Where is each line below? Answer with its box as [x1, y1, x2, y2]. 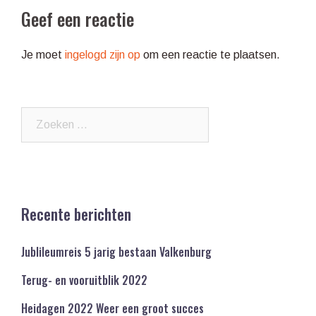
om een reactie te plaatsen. [140, 49, 280, 61]
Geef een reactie [21, 6, 134, 32]
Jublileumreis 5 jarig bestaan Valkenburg [21, 243, 212, 261]
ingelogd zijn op [65, 49, 140, 61]
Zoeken [20, 110, 59, 123]
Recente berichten [21, 202, 131, 226]
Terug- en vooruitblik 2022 [21, 272, 147, 289]
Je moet [21, 49, 65, 61]
